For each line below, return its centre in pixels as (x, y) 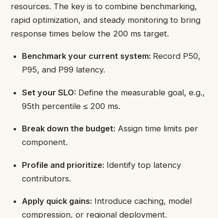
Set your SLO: (49, 92)
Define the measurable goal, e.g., (141, 92)
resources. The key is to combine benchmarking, (104, 7)
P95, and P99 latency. (64, 70)
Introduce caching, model (142, 201)
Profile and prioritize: (63, 165)
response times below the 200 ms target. (90, 34)
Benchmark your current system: (88, 56)
